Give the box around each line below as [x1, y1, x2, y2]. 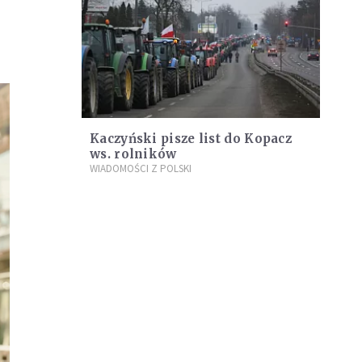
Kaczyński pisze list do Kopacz [90, 131, 292, 147]
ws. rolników [90, 146, 177, 162]
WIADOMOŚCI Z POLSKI [90, 162, 192, 176]
